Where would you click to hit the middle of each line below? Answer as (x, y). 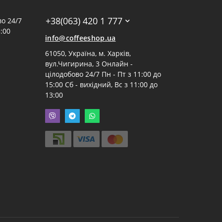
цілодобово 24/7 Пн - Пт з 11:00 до (103, 74)
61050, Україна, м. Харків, (88, 53)
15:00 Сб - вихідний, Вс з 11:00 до (101, 84)
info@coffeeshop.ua (81, 38)
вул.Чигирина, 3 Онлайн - (89, 63)
